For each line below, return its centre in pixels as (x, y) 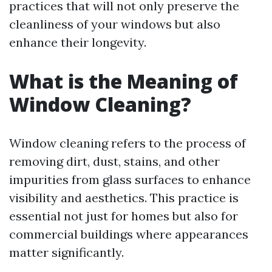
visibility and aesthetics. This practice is (124, 198)
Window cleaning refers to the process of (127, 143)
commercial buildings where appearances (129, 234)
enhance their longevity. (78, 42)
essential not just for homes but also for (124, 216)
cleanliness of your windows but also (115, 24)
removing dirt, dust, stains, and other (114, 161)
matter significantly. (66, 252)
